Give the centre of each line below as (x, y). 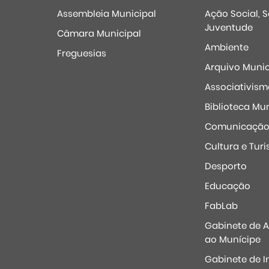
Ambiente (226, 47)
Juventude (228, 27)
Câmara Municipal (99, 33)
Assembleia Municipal (107, 14)
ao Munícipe (232, 239)
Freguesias (82, 53)
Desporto (225, 166)
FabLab (221, 206)
